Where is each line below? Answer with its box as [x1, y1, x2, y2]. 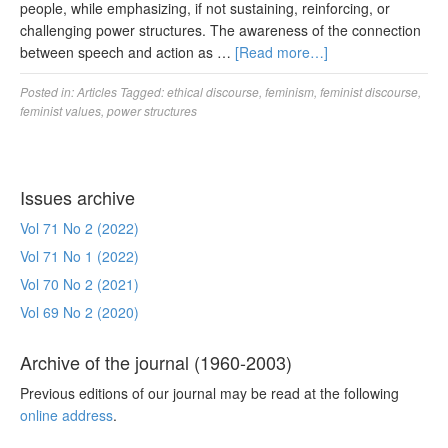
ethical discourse [167, 83, 259, 100]
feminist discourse [320, 83, 418, 100]
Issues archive [20, 184, 135, 210]
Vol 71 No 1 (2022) [20, 246, 139, 266]
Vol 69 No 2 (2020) [20, 302, 139, 322]
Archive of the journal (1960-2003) [20, 349, 292, 375]
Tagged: [120, 83, 167, 100]
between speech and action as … [20, 42, 235, 62]
